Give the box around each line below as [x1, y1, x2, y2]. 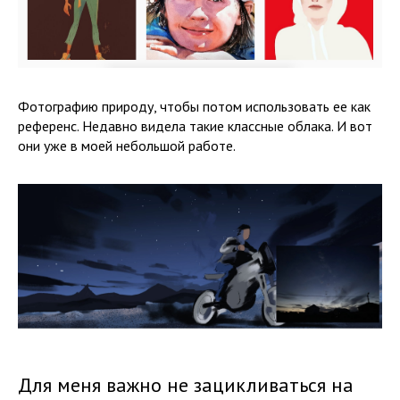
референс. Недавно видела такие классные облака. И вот [18, 116, 372, 135]
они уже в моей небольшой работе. [18, 136, 236, 154]
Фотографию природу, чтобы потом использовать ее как [18, 96, 371, 115]
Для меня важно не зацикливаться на [18, 372, 354, 397]
